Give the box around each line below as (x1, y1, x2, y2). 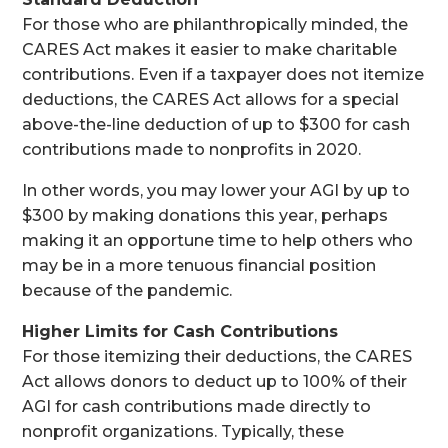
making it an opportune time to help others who (22, 231, 414, 250)
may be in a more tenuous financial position (22, 256, 377, 275)
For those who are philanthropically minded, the (22, 15, 409, 34)
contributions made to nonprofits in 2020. (22, 140, 362, 159)
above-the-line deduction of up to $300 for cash (22, 115, 411, 134)
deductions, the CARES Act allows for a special (22, 90, 400, 109)
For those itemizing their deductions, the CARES (22, 347, 413, 366)
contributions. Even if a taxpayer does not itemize (22, 65, 425, 84)
